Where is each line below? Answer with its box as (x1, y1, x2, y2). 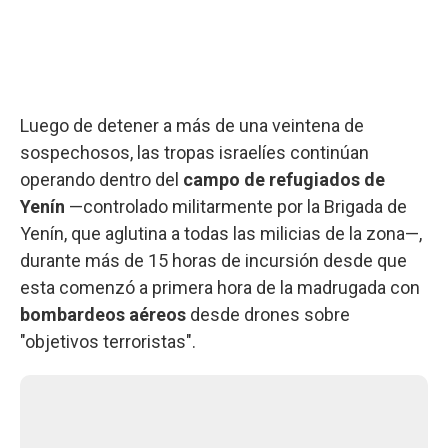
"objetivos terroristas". (20, 330, 196, 352)
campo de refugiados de (183, 168, 385, 190)
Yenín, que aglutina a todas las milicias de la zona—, (20, 222, 422, 244)
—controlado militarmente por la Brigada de (65, 195, 407, 217)
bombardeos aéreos (20, 303, 186, 325)
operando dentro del (20, 168, 183, 190)
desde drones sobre (186, 303, 350, 325)
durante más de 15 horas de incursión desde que (20, 249, 407, 271)
